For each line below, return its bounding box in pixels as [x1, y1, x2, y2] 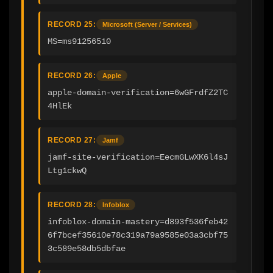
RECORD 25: [48, 19, 96, 29]
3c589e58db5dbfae [48, 243, 126, 253]
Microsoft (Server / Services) [102, 20, 192, 28]
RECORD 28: [48, 200, 96, 209]
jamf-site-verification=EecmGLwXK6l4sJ [48, 152, 228, 162]
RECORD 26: [48, 71, 96, 80]
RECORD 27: [48, 135, 96, 144]
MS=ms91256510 [48, 36, 111, 46]
